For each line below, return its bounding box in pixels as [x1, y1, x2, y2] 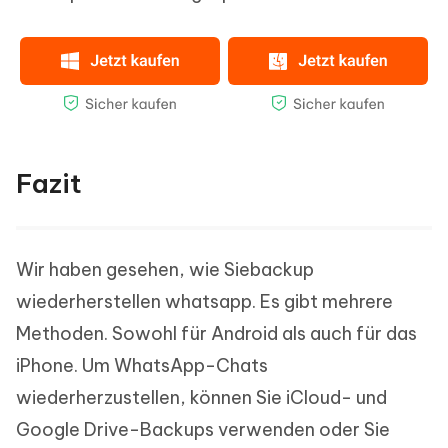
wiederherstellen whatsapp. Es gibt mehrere [16, 290, 393, 314]
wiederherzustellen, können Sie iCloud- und [16, 386, 387, 410]
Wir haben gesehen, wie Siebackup [16, 258, 314, 282]
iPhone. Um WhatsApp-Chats [16, 354, 268, 378]
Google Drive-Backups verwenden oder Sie [16, 418, 390, 442]
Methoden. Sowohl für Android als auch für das [16, 322, 417, 346]
